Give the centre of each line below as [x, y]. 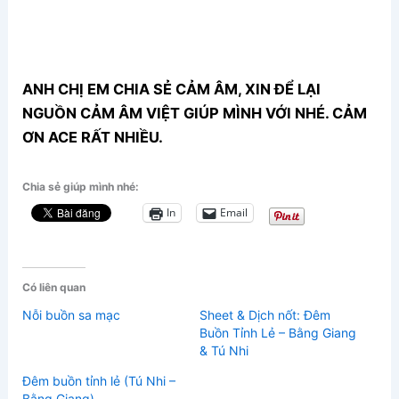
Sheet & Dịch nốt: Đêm [265, 314]
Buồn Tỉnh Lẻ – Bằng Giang [278, 332]
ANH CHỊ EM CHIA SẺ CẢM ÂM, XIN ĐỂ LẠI [172, 90]
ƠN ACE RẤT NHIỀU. [93, 138]
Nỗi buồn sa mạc [72, 314]
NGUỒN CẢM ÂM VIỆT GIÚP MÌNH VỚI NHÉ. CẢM [195, 114]
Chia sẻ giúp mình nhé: [81, 186]
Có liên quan [54, 287]
